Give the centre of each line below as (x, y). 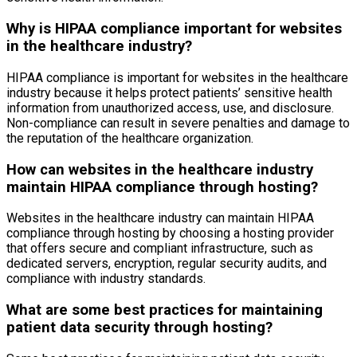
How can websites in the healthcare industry (160, 169)
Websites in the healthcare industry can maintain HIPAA (160, 218)
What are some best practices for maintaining (165, 310)
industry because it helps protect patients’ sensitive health (169, 92)
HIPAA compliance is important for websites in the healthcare (177, 77)
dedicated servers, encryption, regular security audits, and (167, 264)
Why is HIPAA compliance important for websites (174, 29)
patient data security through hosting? (139, 327)
